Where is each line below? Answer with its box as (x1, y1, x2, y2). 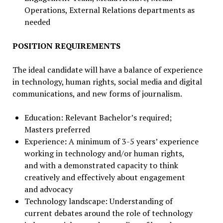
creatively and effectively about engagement (24, 172, 185, 183)
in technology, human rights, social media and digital (12, 76, 202, 87)
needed (24, 16, 50, 27)
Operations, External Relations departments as (24, 4, 195, 15)
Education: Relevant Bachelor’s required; (24, 112, 172, 123)
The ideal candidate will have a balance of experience (12, 64, 203, 75)
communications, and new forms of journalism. (12, 88, 182, 99)
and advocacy (24, 184, 73, 195)
